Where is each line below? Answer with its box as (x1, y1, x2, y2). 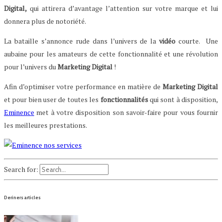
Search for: (4, 164, 38, 174)
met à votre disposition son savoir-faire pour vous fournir (34, 107, 218, 117)
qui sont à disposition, (148, 94, 219, 104)
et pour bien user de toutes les (4, 94, 101, 104)
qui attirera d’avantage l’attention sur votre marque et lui (27, 3, 218, 13)
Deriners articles (4, 194, 41, 200)
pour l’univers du (4, 61, 57, 71)
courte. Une (175, 36, 219, 46)
